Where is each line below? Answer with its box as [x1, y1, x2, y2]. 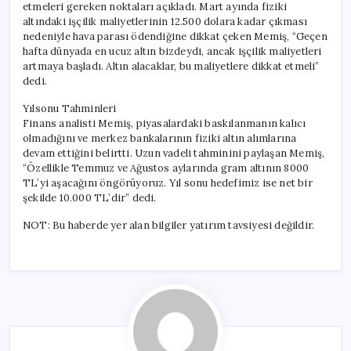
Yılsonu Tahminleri [23, 101, 117, 115]
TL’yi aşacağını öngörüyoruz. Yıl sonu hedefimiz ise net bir [23, 175, 313, 190]
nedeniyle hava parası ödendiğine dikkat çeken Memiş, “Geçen [23, 29, 327, 43]
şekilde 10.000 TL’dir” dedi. [23, 190, 157, 204]
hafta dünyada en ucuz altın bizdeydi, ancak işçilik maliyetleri [23, 44, 322, 58]
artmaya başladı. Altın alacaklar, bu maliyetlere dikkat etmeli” [23, 59, 320, 73]
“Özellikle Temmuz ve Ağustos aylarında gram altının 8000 [23, 161, 309, 175]
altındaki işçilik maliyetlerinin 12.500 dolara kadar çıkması [23, 14, 307, 28]
